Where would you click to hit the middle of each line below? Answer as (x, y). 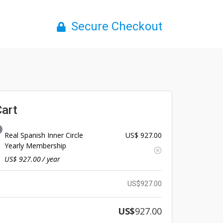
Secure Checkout (117, 26)
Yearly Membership (35, 146)
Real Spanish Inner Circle (44, 135)
